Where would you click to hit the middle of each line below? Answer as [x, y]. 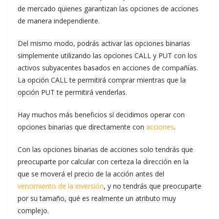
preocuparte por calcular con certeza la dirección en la [103, 162]
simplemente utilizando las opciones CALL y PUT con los [107, 55]
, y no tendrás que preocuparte [153, 186]
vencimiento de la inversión [61, 186]
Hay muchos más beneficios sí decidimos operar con [101, 115]
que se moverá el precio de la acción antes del [91, 174]
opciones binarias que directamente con [82, 127]
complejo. [33, 210]
